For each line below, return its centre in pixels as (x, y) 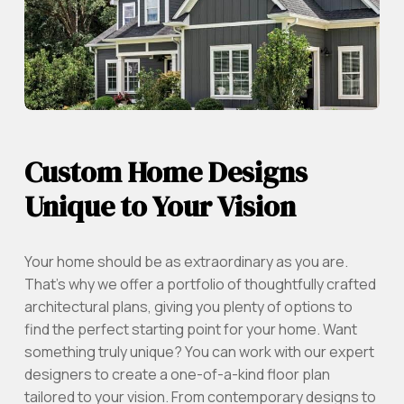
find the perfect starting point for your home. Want (190, 329)
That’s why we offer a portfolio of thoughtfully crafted (200, 284)
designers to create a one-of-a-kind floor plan (177, 374)
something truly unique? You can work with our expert (199, 351)
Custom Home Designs (165, 172)
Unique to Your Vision (160, 206)
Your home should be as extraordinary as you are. (186, 261)
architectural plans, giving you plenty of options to (188, 306)
